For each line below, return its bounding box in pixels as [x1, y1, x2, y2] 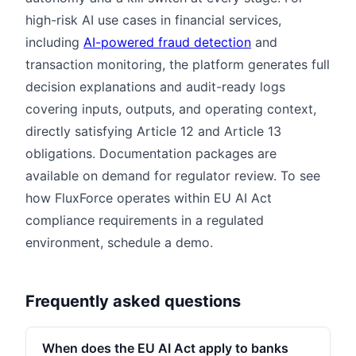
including [25, 33, 83, 50]
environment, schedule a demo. [25, 234, 213, 250]
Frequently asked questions [25, 291, 241, 311]
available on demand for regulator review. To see [25, 167, 320, 184]
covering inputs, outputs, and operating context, [25, 100, 316, 117]
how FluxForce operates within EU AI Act [25, 189, 272, 206]
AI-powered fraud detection [83, 33, 251, 50]
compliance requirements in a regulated [25, 211, 264, 228]
